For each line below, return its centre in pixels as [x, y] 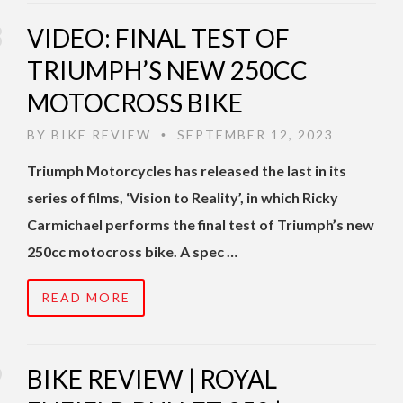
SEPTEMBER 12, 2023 [253, 135]
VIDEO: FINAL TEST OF [158, 38]
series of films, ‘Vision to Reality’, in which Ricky [183, 198]
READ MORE [86, 298]
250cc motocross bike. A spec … [132, 252]
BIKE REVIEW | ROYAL [152, 379]
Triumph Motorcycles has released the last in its [187, 171]
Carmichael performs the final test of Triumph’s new [201, 225]
